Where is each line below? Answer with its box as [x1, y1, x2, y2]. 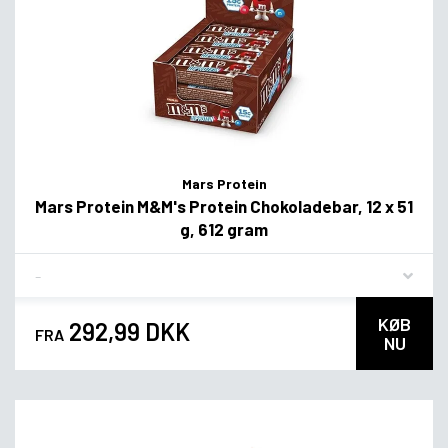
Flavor [34, 257, 76, 277]
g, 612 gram [180, 218, 268, 239]
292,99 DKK [64, 316, 190, 346]
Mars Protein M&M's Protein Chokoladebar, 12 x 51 [35, 195, 413, 216]
